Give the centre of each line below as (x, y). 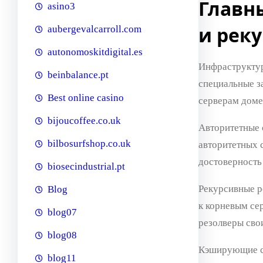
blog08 (62, 235)
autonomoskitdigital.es (95, 52)
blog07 (62, 213)
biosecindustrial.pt (86, 167)
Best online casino (86, 98)
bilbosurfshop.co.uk (89, 144)
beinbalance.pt (78, 75)
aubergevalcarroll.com (95, 29)
